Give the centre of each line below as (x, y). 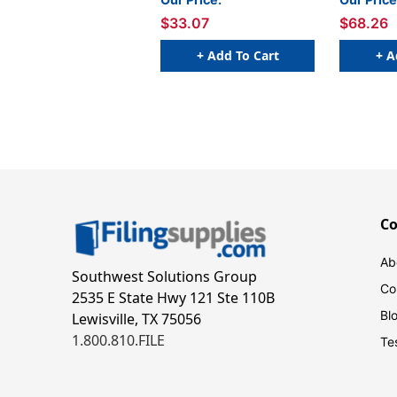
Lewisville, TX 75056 (136, 319)
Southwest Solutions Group (164, 277)
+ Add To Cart (237, 55)
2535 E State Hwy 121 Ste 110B (173, 298)
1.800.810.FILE (118, 341)
